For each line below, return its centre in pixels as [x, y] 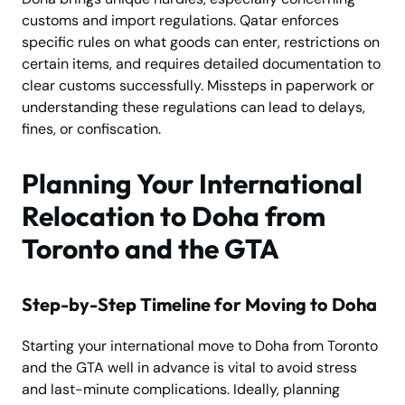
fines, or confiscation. [91, 129]
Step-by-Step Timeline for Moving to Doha [199, 305]
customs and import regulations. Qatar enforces [180, 21]
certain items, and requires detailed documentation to [201, 64]
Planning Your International [192, 184]
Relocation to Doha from [174, 217]
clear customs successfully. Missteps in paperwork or [198, 86]
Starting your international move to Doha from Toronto [200, 346]
